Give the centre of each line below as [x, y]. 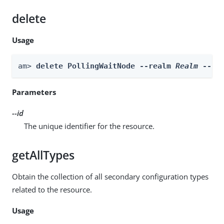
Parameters [34, 92]
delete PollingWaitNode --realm [106, 66]
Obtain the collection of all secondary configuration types [110, 176]
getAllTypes [43, 155]
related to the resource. [52, 189]
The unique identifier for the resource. [89, 126]
